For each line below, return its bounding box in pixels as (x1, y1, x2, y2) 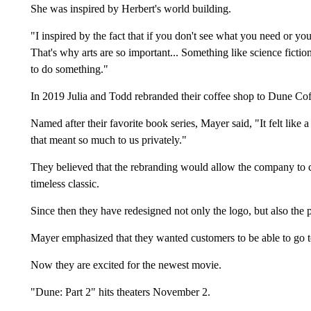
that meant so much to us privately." (30, 133, 187, 146)
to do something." (30, 62, 108, 75)
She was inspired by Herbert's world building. (30, 2, 231, 15)
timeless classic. (30, 177, 99, 190)
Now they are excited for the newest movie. (30, 258, 221, 271)
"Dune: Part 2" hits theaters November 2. (30, 285, 210, 298)
